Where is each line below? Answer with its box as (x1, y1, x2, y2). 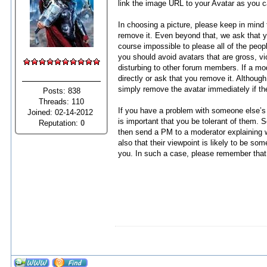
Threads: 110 (39, 97, 84, 106)
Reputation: (38, 118, 80, 128)
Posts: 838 (42, 86, 80, 95)
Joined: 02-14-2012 (27, 107, 95, 117)
